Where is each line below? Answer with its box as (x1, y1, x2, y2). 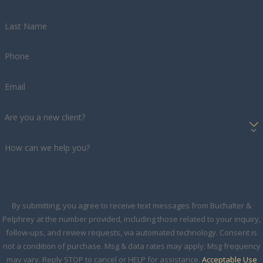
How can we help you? (4, 141, 90, 153)
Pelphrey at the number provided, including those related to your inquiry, (2, 214, 261, 225)
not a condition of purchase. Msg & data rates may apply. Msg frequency (2, 241, 261, 252)
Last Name (4, 20, 47, 32)
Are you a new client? (4, 111, 85, 123)
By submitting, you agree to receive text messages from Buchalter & (12, 200, 251, 211)
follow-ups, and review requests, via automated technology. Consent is (6, 227, 220, 238)
